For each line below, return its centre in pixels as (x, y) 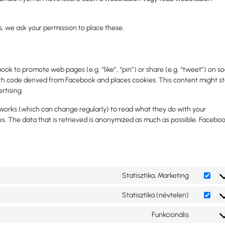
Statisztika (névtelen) (155, 195)
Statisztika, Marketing (155, 175)
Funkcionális (170, 214)
